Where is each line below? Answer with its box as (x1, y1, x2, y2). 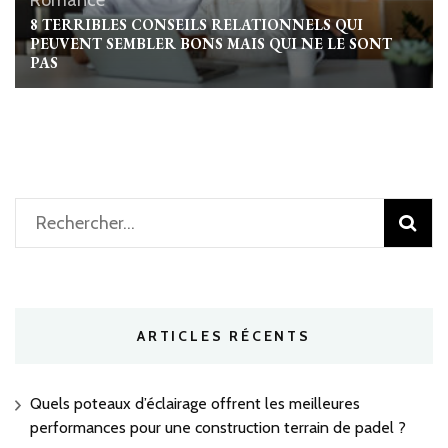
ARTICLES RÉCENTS (137, 327, 311, 346)
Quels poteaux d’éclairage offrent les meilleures (30, 394, 360, 414)
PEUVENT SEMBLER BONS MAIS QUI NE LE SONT (30, 34, 392, 54)
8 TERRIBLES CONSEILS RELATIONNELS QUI (30, 15, 363, 35)
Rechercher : (35, 213, 119, 233)
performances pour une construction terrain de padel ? (30, 418, 406, 438)
